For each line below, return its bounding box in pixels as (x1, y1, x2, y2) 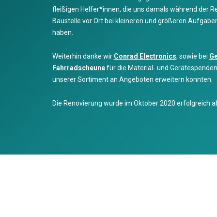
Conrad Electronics (113, 52, 176, 61)
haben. (52, 29, 73, 37)
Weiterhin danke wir (52, 52, 114, 61)
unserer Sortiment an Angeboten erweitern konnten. (52, 76, 213, 84)
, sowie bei (176, 52, 209, 61)
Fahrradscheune (52, 64, 105, 72)
